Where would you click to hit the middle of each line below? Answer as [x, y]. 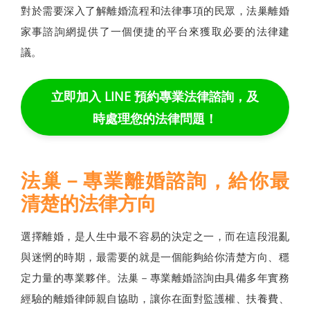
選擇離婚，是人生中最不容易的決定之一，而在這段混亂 [155, 236]
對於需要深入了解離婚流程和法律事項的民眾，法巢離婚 [155, 11]
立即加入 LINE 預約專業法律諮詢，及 [155, 97]
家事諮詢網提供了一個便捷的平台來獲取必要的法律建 [155, 31]
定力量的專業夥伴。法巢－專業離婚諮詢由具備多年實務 [155, 278]
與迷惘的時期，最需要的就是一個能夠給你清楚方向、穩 [155, 257]
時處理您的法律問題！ [155, 119]
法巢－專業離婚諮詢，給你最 [155, 181]
